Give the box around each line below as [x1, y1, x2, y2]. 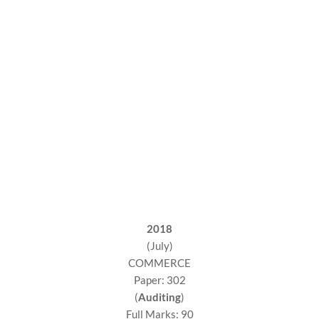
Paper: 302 [133, 273, 186, 286]
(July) [146, 239, 173, 252]
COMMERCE [128, 256, 191, 269]
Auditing [138, 291, 181, 303]
